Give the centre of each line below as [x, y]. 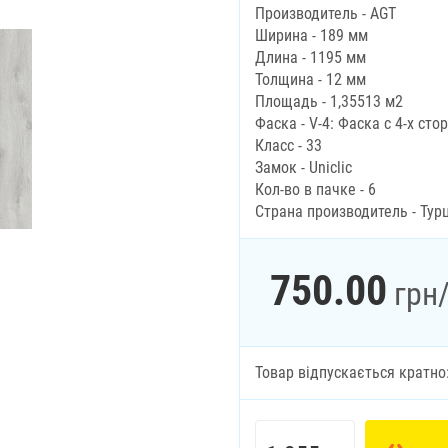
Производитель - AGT [325, 13]
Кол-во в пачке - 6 [315, 189]
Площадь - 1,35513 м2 [329, 101]
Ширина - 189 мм [311, 35]
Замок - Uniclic [303, 167]
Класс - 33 [288, 145]
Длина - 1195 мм [310, 57]
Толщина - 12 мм [310, 79]
